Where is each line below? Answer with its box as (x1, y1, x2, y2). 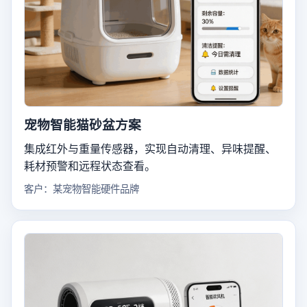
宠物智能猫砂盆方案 (24, 117, 141, 132)
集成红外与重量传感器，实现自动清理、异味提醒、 (24, 143, 276, 155)
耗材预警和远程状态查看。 (24, 160, 156, 172)
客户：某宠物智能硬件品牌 (24, 183, 139, 195)
